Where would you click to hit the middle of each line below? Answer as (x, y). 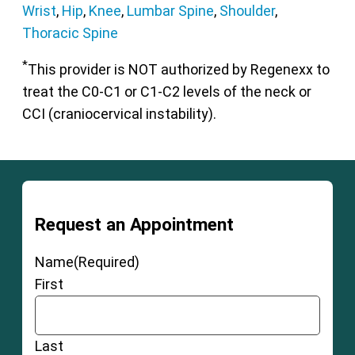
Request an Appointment (134, 225)
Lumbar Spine (171, 10)
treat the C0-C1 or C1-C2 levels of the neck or (167, 91)
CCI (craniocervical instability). (120, 113)
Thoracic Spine (71, 32)
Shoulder (248, 10)
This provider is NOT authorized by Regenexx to (179, 69)
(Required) (106, 262)
